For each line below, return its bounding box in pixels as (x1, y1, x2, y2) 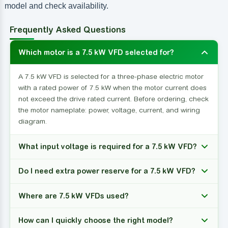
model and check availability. (4, 2, 108, 11)
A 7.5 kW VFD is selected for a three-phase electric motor (18, 72, 204, 81)
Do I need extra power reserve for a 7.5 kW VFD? (18, 167, 195, 176)
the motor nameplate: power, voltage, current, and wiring (18, 106, 200, 115)
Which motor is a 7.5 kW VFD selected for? (18, 48, 174, 56)
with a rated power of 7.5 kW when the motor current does (18, 83, 207, 92)
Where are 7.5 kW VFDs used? (18, 191, 129, 200)
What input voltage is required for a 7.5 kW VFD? (18, 142, 197, 151)
